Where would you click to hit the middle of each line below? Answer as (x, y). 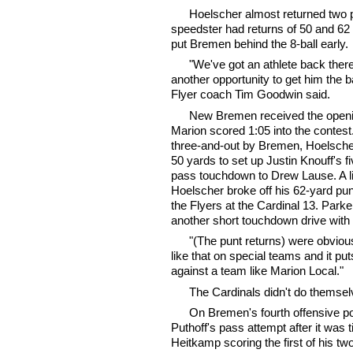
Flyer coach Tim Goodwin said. (251, 95)
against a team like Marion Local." (257, 271)
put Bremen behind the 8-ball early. (260, 43)
